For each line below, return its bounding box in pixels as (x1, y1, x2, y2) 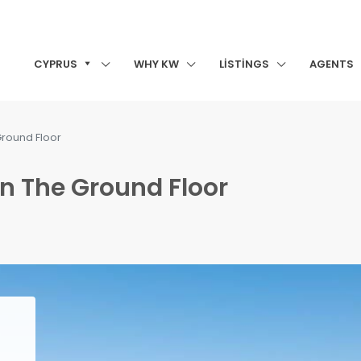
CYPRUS (34, 56, 78, 72)
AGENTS (309, 56, 354, 72)
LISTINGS (219, 56, 269, 72)
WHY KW (134, 56, 179, 72)
